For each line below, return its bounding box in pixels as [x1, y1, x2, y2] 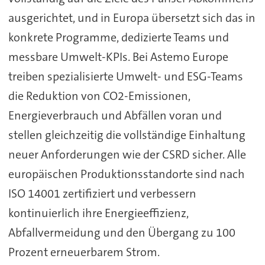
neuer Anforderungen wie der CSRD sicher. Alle [8, 147, 246, 163]
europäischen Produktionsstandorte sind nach [8, 166, 245, 182]
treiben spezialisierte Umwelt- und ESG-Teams [8, 69, 243, 85]
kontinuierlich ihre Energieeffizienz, [8, 205, 189, 221]
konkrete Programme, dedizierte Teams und [8, 30, 229, 46]
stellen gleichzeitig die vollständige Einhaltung [8, 127, 245, 143]
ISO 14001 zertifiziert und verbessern [8, 186, 196, 202]
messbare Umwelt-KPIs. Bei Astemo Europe [8, 49, 228, 65]
